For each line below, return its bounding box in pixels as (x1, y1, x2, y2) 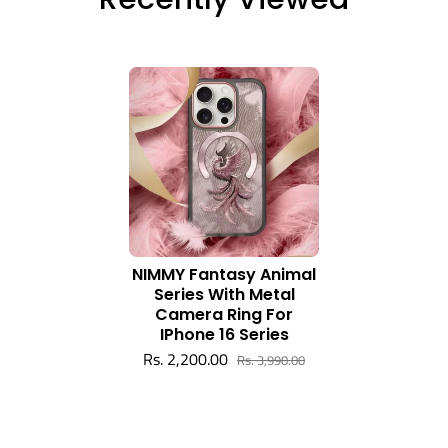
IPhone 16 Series (159, 322, 289, 346)
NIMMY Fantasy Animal (132, 262, 316, 286)
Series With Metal (153, 282, 295, 306)
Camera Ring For (155, 302, 293, 326)
